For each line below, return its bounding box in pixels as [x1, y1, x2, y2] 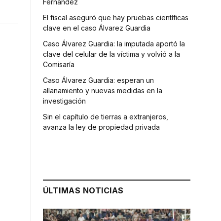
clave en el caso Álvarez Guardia [43, 23, 150, 32]
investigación [43, 96, 86, 105]
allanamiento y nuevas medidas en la [43, 86, 162, 95]
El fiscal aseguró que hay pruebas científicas [43, 13, 188, 22]
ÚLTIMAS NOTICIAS [43, 185, 124, 195]
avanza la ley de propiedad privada [43, 122, 160, 131]
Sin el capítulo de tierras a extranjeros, [43, 112, 168, 121]
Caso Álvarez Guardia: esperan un [43, 75, 154, 84]
